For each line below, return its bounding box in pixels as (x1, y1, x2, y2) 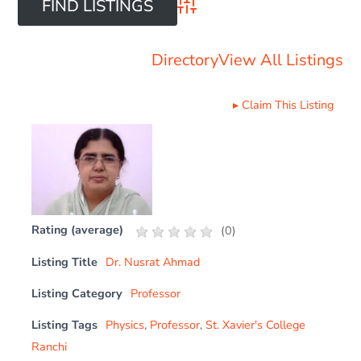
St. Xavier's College (205, 316, 306, 333)
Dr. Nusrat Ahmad (106, 253, 201, 270)
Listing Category (31, 284, 123, 301)
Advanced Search (176, 7, 276, 26)
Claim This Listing (241, 97, 334, 113)
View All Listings (218, 49, 343, 71)
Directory (151, 49, 218, 71)
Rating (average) (31, 221, 124, 238)
